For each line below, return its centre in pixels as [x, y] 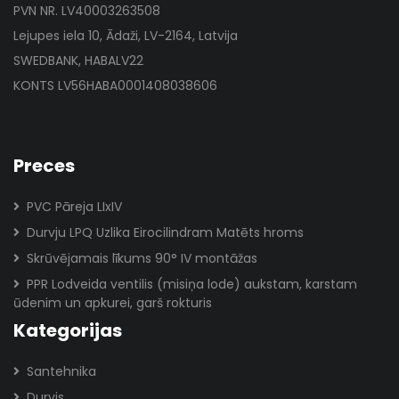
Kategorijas [68, 330]
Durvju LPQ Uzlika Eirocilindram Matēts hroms [165, 232]
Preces [44, 166]
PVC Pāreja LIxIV [74, 207]
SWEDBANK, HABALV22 [78, 61]
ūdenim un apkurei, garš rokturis [113, 303]
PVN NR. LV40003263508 [87, 11]
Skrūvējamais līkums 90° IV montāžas [142, 258]
